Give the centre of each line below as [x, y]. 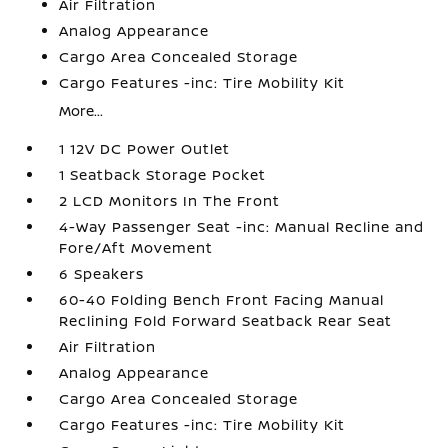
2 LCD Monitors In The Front [170, 200]
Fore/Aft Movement [136, 247]
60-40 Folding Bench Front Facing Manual [222, 299]
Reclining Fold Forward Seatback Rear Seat [226, 320]
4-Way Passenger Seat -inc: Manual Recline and [242, 226]
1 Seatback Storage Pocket [163, 174]
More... [81, 110]
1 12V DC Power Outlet [145, 148]
